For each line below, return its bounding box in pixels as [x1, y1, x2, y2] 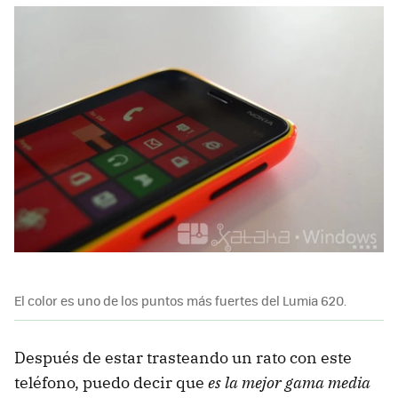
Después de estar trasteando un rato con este [14, 347, 352, 369]
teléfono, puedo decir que [14, 372, 208, 394]
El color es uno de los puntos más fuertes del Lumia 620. [14, 291, 346, 310]
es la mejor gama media [208, 372, 370, 394]
